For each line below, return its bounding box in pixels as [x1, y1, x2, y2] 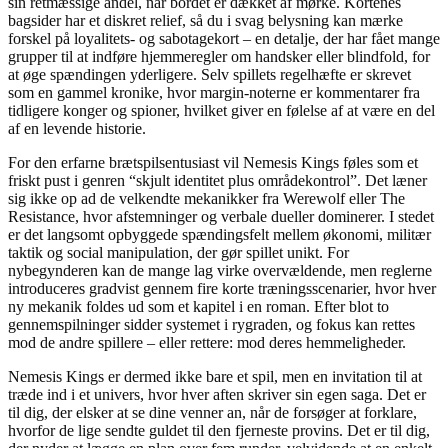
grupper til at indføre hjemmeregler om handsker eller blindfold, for [8, 47, 430, 65]
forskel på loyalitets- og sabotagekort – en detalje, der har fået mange [8, 29, 440, 47]
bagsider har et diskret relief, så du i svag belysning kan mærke [8, 11, 403, 29]
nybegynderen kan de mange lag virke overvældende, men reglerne [8, 261, 432, 279]
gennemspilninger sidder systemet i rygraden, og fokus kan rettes [8, 315, 415, 333]
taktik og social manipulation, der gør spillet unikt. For [8, 243, 349, 261]
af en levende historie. [8, 119, 146, 137]
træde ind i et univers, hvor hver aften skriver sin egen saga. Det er [8, 385, 426, 403]
